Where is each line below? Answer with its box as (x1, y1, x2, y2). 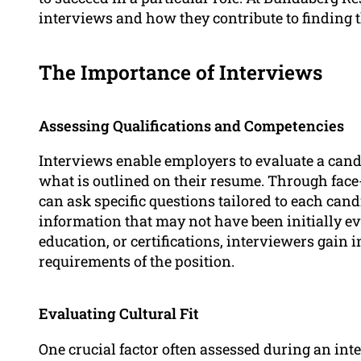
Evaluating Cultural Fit (39, 304, 199, 324)
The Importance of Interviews (39, 59, 322, 86)
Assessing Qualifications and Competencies (39, 116, 344, 136)
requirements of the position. (39, 251, 234, 272)
